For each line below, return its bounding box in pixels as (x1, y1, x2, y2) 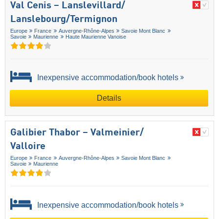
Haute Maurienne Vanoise (65, 34, 126, 40)
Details (97, 94, 121, 103)
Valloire (10, 142, 45, 152)
